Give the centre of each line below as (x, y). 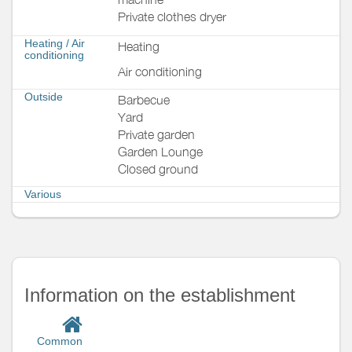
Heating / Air (55, 43)
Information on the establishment (160, 295)
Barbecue (144, 99)
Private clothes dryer (172, 17)
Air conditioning (160, 71)
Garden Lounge (160, 151)
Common (58, 341)
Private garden (156, 134)
